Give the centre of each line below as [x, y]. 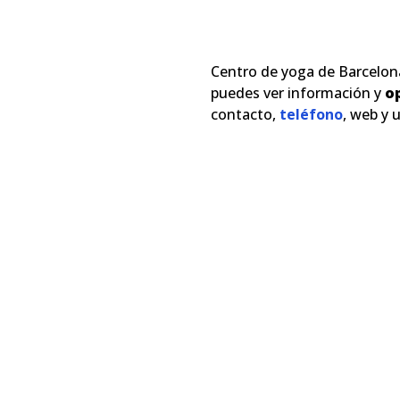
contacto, [245, 114]
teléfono [311, 114]
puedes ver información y [298, 93]
